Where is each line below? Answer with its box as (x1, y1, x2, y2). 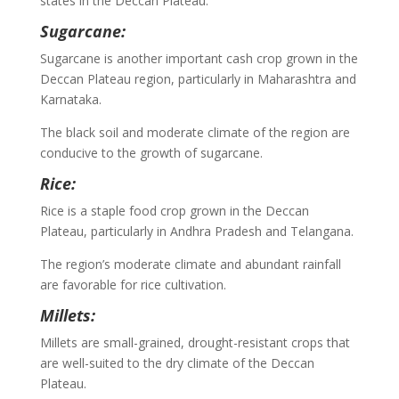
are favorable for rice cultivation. (39, 275, 226, 293)
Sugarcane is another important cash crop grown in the (39, 49, 358, 67)
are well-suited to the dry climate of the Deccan (39, 354, 314, 371)
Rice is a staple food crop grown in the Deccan (39, 201, 309, 219)
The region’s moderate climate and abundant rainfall (39, 255, 341, 273)
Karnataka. (39, 90, 102, 108)
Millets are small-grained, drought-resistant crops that (39, 333, 350, 351)
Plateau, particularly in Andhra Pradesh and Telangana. (39, 222, 354, 240)
